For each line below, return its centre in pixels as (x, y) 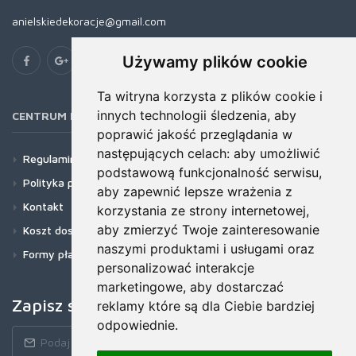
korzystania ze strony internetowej (201, 211)
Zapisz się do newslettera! (118, 305)
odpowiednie (136, 325)
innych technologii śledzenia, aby (197, 115)
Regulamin (50, 158)
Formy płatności (64, 253)
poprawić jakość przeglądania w (195, 134)
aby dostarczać (237, 287)
